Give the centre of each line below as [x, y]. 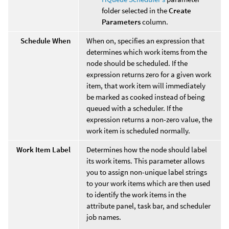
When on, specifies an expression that [145, 40]
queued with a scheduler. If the [134, 108]
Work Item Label [43, 149]
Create [180, 10]
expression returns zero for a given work [149, 74]
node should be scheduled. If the [137, 63]
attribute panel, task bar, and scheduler [148, 205]
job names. [104, 217]
